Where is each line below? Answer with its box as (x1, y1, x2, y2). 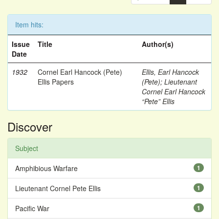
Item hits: (15, 20, 44, 29)
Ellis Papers (38, 77, 74, 87)
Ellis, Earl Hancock (142, 67, 199, 77)
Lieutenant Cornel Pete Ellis (15, 183, 101, 193)
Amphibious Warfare (15, 163, 78, 173)
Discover (7, 118, 52, 135)
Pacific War (15, 203, 49, 213)
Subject (15, 143, 38, 153)
